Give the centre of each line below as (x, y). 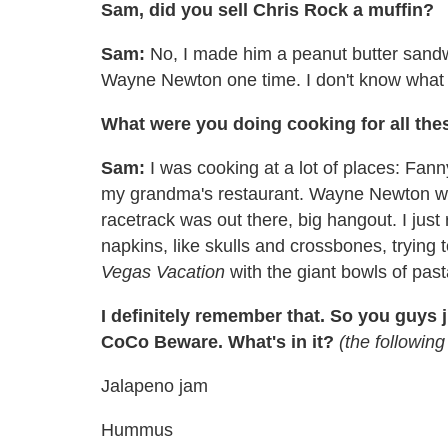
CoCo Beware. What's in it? (220, 341)
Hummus (137, 429)
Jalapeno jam (154, 385)
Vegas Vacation (163, 271)
